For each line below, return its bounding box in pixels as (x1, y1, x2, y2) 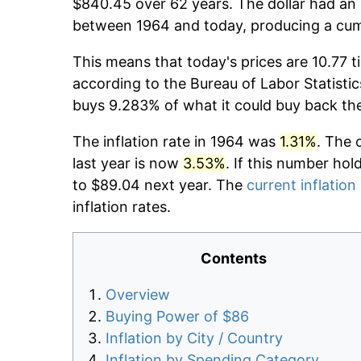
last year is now (73, 155, 183, 172)
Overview (106, 286, 170, 304)
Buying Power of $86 (106, 308, 249, 326)
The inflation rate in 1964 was (73, 133, 280, 151)
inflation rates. (73, 198, 171, 216)
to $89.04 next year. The (73, 176, 247, 194)
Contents (201, 250, 267, 268)
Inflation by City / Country (106, 330, 283, 347)
